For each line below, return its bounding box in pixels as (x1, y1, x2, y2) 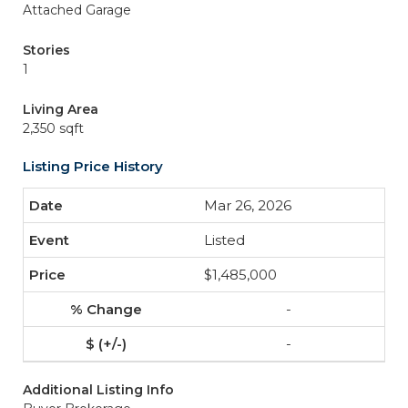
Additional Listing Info (23, 382, 174, 398)
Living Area (23, 101, 98, 117)
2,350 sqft (23, 120, 84, 137)
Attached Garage (23, 2, 131, 18)
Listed (204, 231, 245, 249)
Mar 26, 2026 (204, 197, 291, 214)
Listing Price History (23, 158, 163, 175)
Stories (23, 42, 70, 58)
